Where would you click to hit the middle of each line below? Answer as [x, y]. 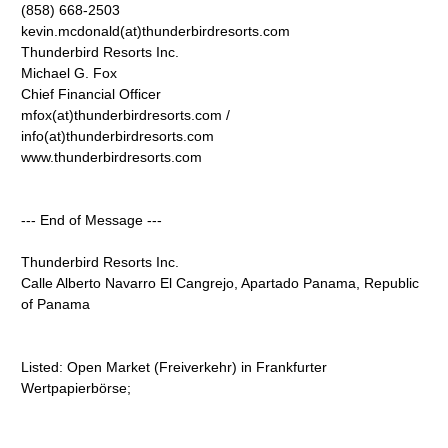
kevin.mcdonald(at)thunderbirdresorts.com [156, 31]
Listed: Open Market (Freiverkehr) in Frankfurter [174, 367]
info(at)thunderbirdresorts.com [118, 136]
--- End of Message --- [92, 220]
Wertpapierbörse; [76, 388]
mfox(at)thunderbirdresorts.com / [126, 115]
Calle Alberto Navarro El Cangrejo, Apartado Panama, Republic [220, 283]
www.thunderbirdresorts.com [112, 157]
